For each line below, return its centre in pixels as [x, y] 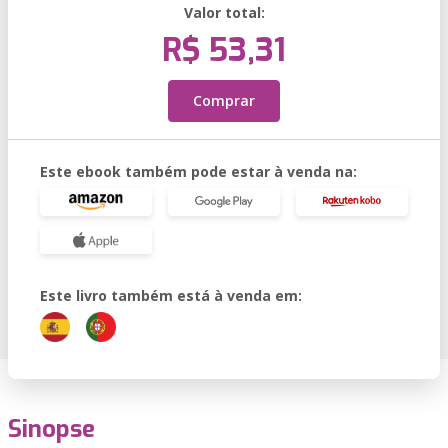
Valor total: [224, 12]
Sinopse [51, 429]
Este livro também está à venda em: [171, 295]
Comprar [224, 100]
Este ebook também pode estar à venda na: [198, 171]
